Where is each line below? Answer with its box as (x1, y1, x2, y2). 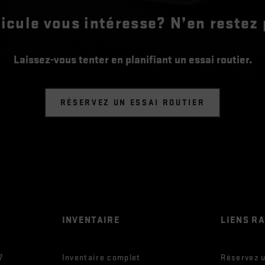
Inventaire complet (62, 253, 141, 263)
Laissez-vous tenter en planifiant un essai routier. (13, 53, 252, 67)
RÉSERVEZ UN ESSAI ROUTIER (60, 98, 205, 108)
